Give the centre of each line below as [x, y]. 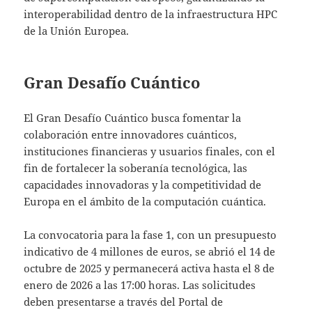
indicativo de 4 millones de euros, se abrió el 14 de [150, 251]
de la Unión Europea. [77, 30]
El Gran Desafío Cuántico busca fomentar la [133, 117]
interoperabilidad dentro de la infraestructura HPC [151, 14]
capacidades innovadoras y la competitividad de [143, 184]
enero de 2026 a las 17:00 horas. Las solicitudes [140, 284]
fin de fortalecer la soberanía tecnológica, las [136, 167]
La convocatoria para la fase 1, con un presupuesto [150, 234]
